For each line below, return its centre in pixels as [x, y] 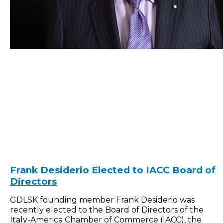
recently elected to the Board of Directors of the [107, 210]
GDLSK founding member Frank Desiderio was [102, 200]
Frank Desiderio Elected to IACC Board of [113, 170]
